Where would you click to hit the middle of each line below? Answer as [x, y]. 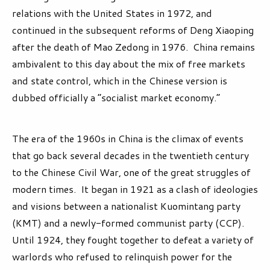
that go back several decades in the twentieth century [130, 155]
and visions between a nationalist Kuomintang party [126, 206]
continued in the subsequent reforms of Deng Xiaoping [133, 30]
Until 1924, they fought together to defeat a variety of [133, 240]
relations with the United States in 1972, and [112, 13]
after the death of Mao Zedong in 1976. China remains [133, 47]
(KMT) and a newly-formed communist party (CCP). [129, 223]
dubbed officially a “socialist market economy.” [116, 98]
